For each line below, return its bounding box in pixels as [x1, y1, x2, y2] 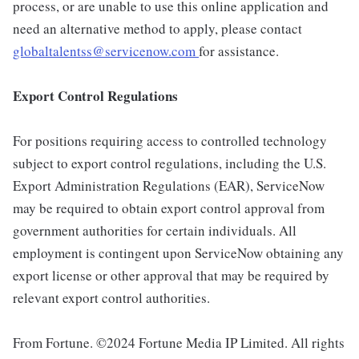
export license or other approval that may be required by [13, 266, 329, 285]
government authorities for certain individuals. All [13, 221, 296, 240]
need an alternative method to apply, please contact [13, 19, 302, 38]
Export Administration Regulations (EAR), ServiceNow [13, 176, 325, 196]
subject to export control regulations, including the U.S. [13, 154, 326, 173]
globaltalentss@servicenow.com [13, 42, 199, 61]
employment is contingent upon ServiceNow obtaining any [13, 244, 344, 263]
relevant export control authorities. [13, 288, 210, 308]
